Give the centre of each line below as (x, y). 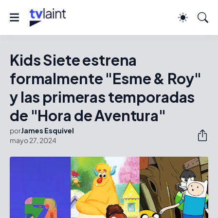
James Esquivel (47, 130)
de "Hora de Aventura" (88, 115)
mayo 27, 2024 (33, 140)
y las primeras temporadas (102, 97)
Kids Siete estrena (73, 60)
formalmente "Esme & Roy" (106, 78)
